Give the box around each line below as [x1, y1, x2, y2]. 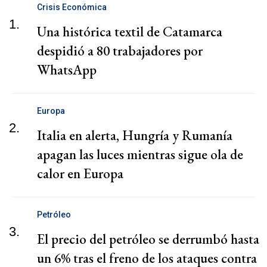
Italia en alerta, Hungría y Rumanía [37, 126, 232, 145]
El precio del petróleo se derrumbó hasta [37, 230, 259, 249]
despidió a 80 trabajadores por [37, 42, 203, 60]
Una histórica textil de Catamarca [37, 23, 222, 41]
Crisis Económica [37, 2, 107, 13]
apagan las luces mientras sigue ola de [37, 145, 243, 164]
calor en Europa [37, 164, 123, 183]
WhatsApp [37, 61, 97, 79]
